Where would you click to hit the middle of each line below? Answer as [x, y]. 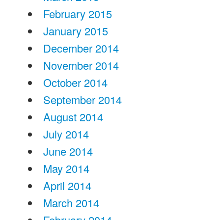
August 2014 [73, 116]
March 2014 [71, 202]
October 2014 [75, 82]
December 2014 [81, 48]
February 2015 [77, 13]
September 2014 [82, 99]
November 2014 [81, 65]
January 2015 [75, 30]
